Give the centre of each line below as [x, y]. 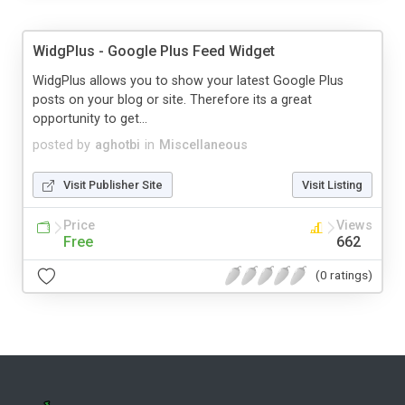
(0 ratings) [344, 275]
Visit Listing [332, 184]
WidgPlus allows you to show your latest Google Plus [188, 80]
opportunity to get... [90, 118]
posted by [61, 145]
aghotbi [118, 145]
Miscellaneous [203, 145]
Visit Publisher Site [113, 184]
